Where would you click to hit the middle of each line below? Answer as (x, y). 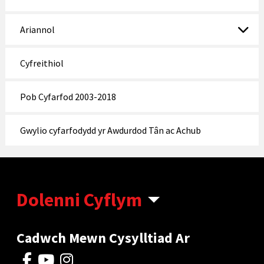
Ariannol (37, 29)
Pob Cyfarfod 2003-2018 (68, 96)
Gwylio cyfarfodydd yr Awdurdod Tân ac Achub (110, 130)
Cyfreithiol (42, 63)
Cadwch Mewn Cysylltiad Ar (103, 237)
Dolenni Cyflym (80, 199)
